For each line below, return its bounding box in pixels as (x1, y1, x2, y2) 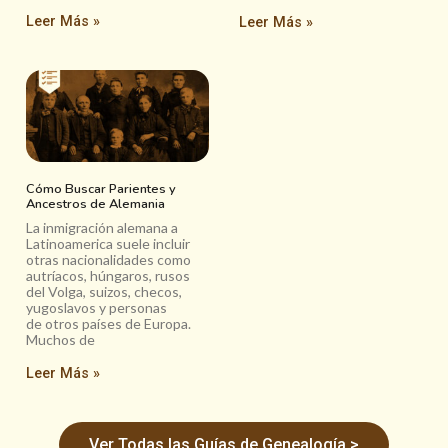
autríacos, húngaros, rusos (26, 266, 190, 284)
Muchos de (26, 330, 95, 348)
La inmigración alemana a (26, 218, 178, 236)
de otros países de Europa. (26, 314, 191, 332)
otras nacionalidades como (26, 250, 191, 268)
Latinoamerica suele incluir (26, 234, 190, 252)
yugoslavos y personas (26, 298, 167, 316)
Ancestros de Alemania (26, 194, 165, 213)
